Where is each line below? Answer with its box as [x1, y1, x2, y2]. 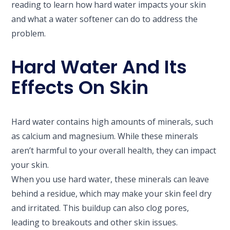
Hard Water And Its [11, 53, 187, 80]
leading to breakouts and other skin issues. [11, 216, 178, 228]
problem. [11, 27, 46, 39]
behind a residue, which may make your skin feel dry [11, 187, 212, 199]
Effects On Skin [11, 74, 149, 101]
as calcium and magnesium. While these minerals [11, 130, 199, 142]
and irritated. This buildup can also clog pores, [11, 202, 189, 214]
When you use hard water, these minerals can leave [11, 173, 209, 185]
